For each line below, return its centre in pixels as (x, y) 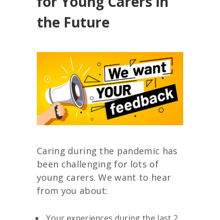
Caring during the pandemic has (107, 151)
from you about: (72, 190)
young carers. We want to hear (104, 177)
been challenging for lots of (98, 164)
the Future (73, 22)
